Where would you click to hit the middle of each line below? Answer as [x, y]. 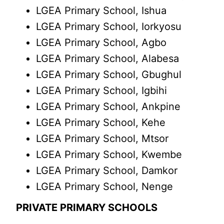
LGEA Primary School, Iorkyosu [109, 26]
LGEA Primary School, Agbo [101, 42]
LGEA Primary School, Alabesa [108, 58]
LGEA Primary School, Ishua [101, 10]
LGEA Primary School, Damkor [107, 170]
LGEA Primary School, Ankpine [108, 106]
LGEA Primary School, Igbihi [102, 90]
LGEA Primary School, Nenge [105, 186]
